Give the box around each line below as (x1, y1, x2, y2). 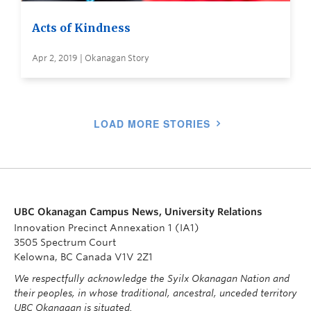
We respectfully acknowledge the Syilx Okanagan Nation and (14, 273, 289, 285)
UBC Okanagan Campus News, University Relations (14, 206, 262, 218)
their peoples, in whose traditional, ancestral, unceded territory (14, 287, 297, 299)
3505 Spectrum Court (14, 237, 116, 249)
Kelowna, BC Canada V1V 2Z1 (14, 251, 153, 263)
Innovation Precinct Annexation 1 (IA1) (14, 222, 199, 234)
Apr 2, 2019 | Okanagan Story (32, 53, 149, 64)
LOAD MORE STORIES (94, 117, 210, 131)
